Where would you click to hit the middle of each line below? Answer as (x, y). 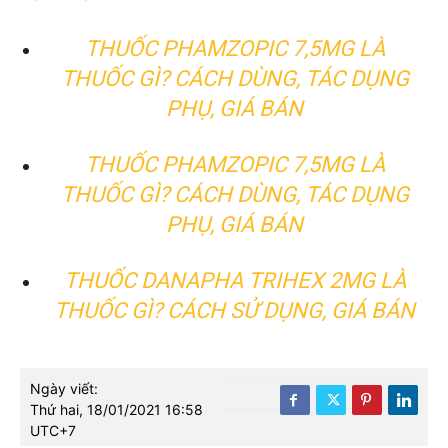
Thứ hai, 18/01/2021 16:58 (116, 409)
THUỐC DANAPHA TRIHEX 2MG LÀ (234, 280)
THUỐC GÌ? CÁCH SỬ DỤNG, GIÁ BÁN (234, 310)
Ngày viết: (64, 388)
